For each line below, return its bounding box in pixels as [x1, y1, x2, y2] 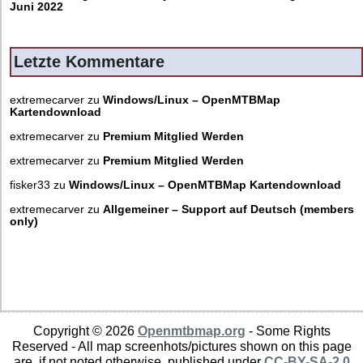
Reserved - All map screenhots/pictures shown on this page [11, 338, 352, 353]
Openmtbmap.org [137, 322, 246, 338]
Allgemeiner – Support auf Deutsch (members [103, 203, 354, 216]
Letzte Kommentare [14, 52, 164, 70]
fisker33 [10, 178, 50, 191]
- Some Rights [245, 322, 331, 338]
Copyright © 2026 [32, 322, 138, 338]
